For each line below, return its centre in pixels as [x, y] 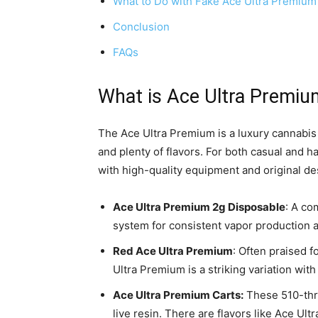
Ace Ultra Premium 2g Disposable [199, 207]
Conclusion [141, 27]
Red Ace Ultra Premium [173, 251]
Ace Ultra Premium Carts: [178, 295]
